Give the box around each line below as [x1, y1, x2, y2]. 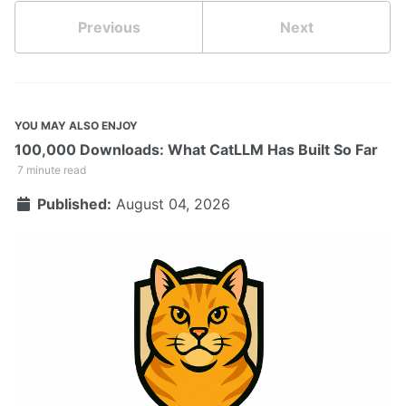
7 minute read [14, 163, 86, 178]
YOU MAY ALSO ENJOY [14, 119, 138, 133]
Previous [77, 18, 140, 37]
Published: [33, 195, 111, 214]
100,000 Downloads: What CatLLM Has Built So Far [14, 140, 378, 159]
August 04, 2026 [115, 195, 230, 214]
